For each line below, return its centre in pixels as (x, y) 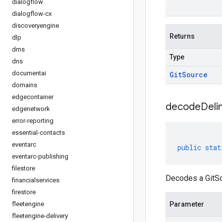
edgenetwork (31, 109)
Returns (182, 36)
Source (195, 75)
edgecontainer (33, 97)
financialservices (36, 180)
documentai (29, 73)
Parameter (187, 204)
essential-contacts (38, 133)
